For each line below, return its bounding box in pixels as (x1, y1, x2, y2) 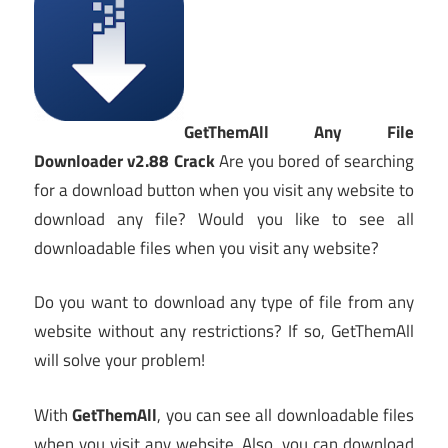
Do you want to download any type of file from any (34, 289, 414, 316)
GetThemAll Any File (184, 118, 414, 145)
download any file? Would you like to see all (34, 205, 414, 232)
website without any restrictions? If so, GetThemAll (34, 318, 414, 345)
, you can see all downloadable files (157, 401, 415, 428)
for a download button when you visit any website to (34, 176, 414, 203)
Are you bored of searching (214, 147, 415, 174)
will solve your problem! (34, 347, 205, 374)
